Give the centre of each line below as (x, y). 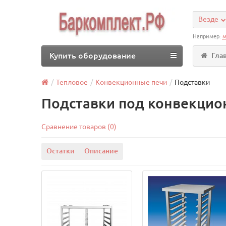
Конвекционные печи (131, 82)
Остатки (61, 151)
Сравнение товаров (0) (79, 127)
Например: (208, 36)
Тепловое (72, 82)
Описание (101, 151)
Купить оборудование (93, 55)
